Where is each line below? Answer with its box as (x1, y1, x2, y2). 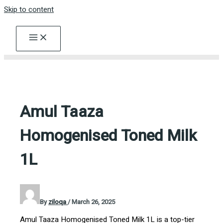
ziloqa (48, 197, 68, 207)
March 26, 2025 (72, 197, 115, 207)
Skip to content (4, 4, 54, 15)
